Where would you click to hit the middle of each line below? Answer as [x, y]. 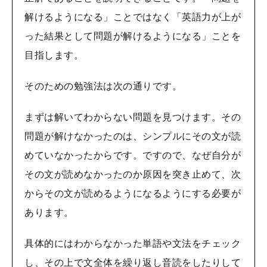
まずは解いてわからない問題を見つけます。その [133, 118]
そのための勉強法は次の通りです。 [103, 87]
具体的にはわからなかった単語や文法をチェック [133, 244]
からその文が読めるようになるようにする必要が [133, 194]
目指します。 [54, 56]
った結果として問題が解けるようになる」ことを [133, 37]
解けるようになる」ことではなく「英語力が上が [133, 18]
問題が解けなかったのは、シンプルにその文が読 [133, 137]
